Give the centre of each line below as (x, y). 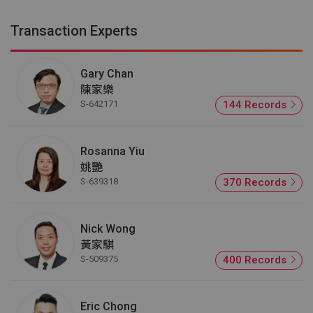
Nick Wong (108, 228)
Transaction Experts (74, 31)
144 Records (256, 104)
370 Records (256, 182)
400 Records (256, 260)
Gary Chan (107, 73)
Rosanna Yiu (112, 151)
